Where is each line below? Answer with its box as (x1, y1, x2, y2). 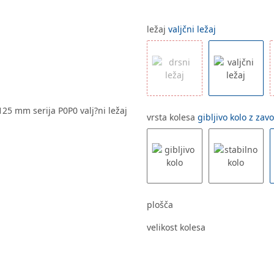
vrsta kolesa (147, 111, 198, 123)
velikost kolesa (147, 221, 208, 234)
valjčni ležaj (168, 23, 216, 35)
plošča (147, 199, 176, 211)
